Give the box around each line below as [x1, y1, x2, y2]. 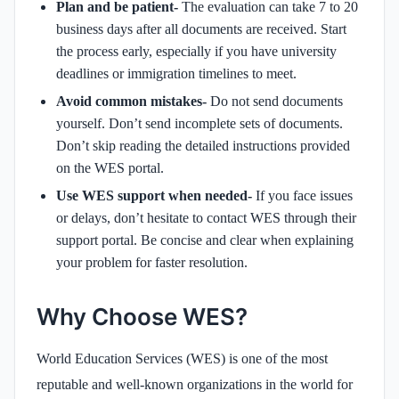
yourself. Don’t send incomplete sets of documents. [56, 115, 343, 131]
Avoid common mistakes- [56, 93, 210, 109]
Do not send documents [210, 93, 343, 109]
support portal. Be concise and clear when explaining [56, 232, 354, 248]
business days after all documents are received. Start [56, 20, 346, 37]
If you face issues [256, 187, 353, 203]
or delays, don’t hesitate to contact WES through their [56, 209, 356, 225]
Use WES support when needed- [56, 187, 256, 203]
